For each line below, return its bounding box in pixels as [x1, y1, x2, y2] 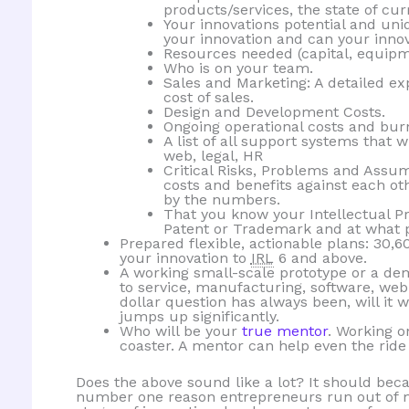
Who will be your [119, 322, 242, 341]
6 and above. [273, 249, 367, 267]
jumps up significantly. [119, 308, 279, 326]
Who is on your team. [163, 59, 313, 78]
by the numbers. [163, 191, 280, 209]
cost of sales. [163, 89, 254, 107]
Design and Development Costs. [163, 103, 385, 121]
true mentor [241, 322, 328, 341]
